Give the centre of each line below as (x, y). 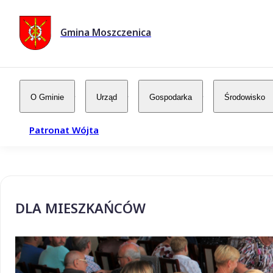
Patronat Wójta (64, 129)
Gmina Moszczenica (106, 33)
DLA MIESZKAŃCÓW (80, 207)
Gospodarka (171, 97)
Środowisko (245, 97)
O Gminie (47, 97)
